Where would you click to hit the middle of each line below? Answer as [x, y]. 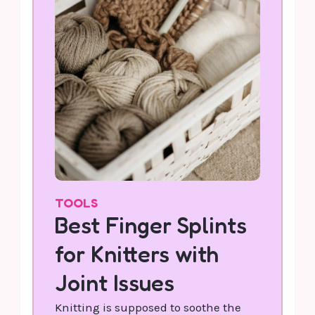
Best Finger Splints [151, 225]
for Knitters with [137, 254]
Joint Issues [115, 283]
